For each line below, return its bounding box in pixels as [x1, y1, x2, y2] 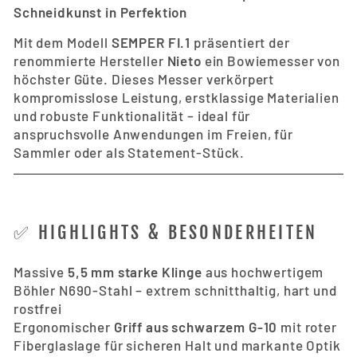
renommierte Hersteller [14, 52, 167, 69]
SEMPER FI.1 [111, 33, 191, 50]
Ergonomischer [14, 318, 114, 335]
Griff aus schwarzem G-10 [113, 318, 278, 335]
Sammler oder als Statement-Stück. [14, 143, 245, 160]
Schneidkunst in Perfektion [14, 3, 188, 20]
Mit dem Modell [14, 33, 112, 50]
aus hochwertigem [202, 263, 324, 280]
